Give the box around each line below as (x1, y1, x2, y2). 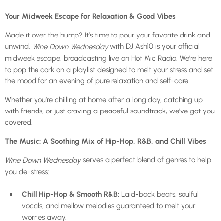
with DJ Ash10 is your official (108, 42, 200, 51)
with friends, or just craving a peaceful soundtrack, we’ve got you (5, 106, 215, 115)
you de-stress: (5, 167, 49, 176)
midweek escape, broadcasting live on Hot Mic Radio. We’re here (5, 53, 212, 63)
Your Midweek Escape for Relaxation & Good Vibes (5, 12, 176, 21)
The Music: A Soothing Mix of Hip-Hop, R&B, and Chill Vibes (5, 136, 206, 146)
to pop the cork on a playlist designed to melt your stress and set (5, 65, 213, 74)
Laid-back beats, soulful (119, 189, 199, 199)
